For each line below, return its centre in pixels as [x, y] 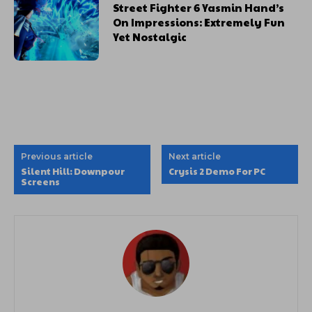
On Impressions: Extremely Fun [199, 22]
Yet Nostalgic [150, 37]
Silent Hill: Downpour [73, 172]
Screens [40, 182]
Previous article [57, 157]
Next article [195, 157]
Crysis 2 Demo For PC [217, 172]
